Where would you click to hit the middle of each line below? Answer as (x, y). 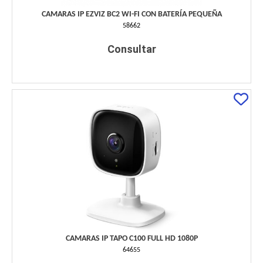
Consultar (131, 49)
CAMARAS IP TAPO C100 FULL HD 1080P (131, 239)
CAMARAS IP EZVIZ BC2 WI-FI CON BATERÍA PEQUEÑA (131, 15)
